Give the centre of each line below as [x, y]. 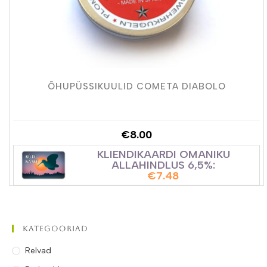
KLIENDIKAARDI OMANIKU [163, 154]
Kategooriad [55, 229]
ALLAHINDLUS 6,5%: [163, 165]
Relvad [38, 251]
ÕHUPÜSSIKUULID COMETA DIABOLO [136, 86]
